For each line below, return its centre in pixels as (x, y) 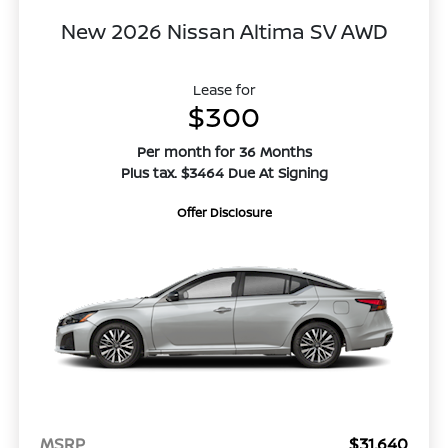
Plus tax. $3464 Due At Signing (224, 172)
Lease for (224, 89)
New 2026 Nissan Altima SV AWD (224, 30)
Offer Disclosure (224, 212)
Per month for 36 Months (224, 151)
